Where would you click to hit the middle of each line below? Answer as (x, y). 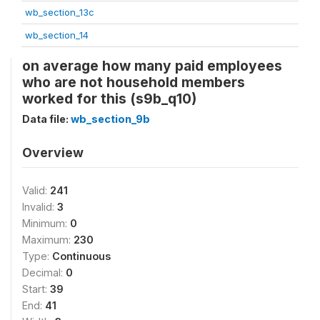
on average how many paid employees (152, 66)
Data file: (46, 119)
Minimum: (46, 223)
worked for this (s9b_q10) (109, 99)
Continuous (81, 256)
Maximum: (48, 240)
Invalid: (40, 207)
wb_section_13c (60, 12)
